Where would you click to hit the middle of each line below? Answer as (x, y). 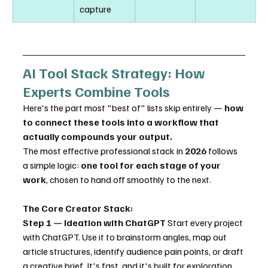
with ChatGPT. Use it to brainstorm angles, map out (126, 237)
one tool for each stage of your (152, 165)
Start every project (205, 223)
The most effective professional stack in (104, 151)
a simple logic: (52, 165)
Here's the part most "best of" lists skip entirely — (124, 108)
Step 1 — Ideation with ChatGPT (94, 223)
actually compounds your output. (98, 137)
